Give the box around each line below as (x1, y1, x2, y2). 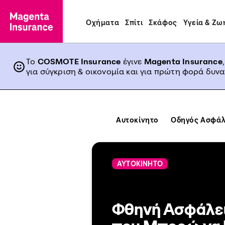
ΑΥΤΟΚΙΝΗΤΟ (117, 159, 163, 168)
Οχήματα (86, 18, 120, 27)
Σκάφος (149, 18, 177, 27)
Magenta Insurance (144, 56, 222, 66)
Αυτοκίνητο (116, 116, 159, 124)
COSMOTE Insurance (37, 56, 121, 66)
